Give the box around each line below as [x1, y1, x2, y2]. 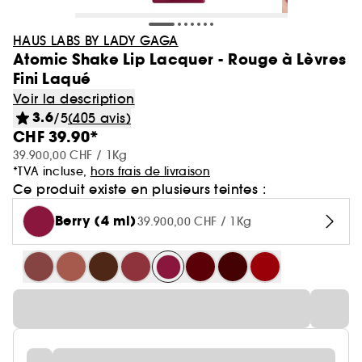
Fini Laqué [13, 69, 91, 89]
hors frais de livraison [90, 164, 210, 179]
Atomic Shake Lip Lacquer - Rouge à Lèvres [13, 49, 347, 69]
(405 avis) [68, 110, 132, 126]
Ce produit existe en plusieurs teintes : [13, 181, 266, 197]
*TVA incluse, [13, 164, 90, 179]
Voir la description [13, 90, 135, 107]
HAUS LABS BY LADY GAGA [13, 32, 179, 48]
